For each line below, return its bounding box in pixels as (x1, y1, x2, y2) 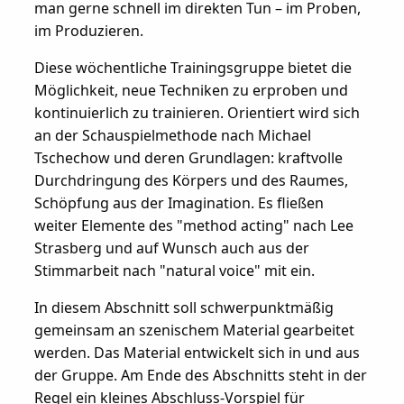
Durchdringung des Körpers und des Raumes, (33, 170, 348, 190)
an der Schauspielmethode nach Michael (33, 124, 311, 145)
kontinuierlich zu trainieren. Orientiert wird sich (33, 102, 360, 123)
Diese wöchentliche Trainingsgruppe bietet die (33, 57, 352, 78)
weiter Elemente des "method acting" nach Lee (33, 215, 353, 235)
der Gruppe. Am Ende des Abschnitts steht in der (33, 364, 367, 385)
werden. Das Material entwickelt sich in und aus (33, 342, 360, 363)
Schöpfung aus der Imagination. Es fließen (33, 192, 324, 213)
